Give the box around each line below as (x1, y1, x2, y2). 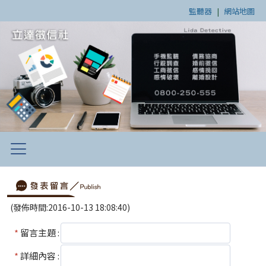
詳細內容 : (18, 249, 59, 262)
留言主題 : (18, 226, 59, 239)
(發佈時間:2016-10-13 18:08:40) (10, 201, 130, 213)
